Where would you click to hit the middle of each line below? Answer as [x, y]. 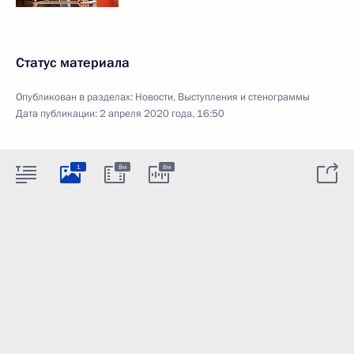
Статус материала [73, 63]
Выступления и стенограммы [244, 97]
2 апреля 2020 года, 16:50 [162, 114]
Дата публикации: [58, 114]
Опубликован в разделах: [75, 97]
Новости [154, 97]
